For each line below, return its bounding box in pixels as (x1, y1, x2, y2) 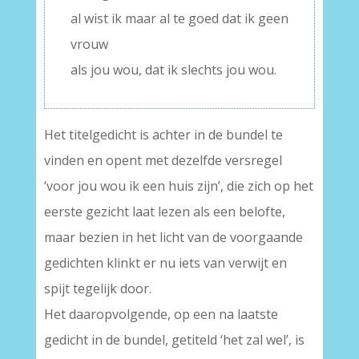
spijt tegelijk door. (43, 280, 151, 297)
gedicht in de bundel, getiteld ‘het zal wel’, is (43, 331, 305, 349)
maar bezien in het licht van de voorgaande (43, 228, 303, 246)
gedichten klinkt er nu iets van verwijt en (43, 254, 287, 272)
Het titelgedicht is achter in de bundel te (43, 126, 283, 143)
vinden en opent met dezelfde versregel (43, 151, 282, 169)
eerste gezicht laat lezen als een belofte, (43, 203, 285, 220)
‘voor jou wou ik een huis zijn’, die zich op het (43, 177, 313, 195)
